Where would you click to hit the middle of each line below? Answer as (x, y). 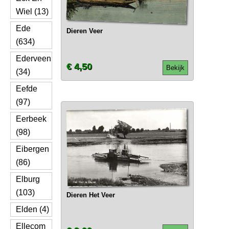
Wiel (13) (32, 12)
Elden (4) (32, 209)
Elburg (28, 179)
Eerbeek (31, 119)
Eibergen (32, 149)
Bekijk (175, 68)
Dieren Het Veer (90, 195)
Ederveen (33, 59)
